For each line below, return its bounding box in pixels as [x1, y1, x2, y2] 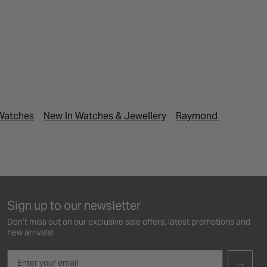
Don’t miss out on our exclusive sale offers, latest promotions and [7, 216, 250, 227]
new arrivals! [7, 226, 54, 238]
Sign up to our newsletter [7, 197, 141, 213]
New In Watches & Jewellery [44, 109, 166, 122]
